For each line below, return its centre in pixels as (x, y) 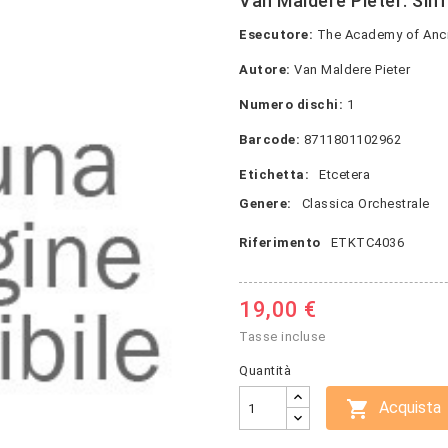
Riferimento (280, 242)
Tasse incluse (282, 336)
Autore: (265, 69)
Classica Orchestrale (365, 203)
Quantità (265, 370)
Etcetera (344, 174)
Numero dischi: (291, 104)
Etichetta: (274, 174)
